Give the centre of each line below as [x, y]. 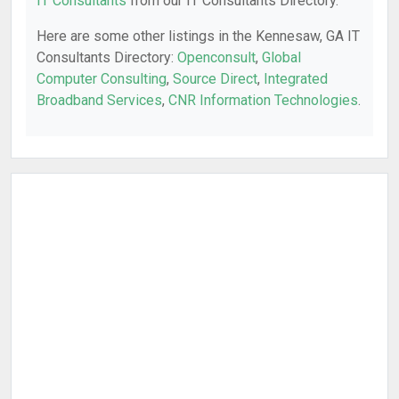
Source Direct [215, 79]
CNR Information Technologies [263, 100]
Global [281, 57]
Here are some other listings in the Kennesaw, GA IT [198, 36]
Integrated [296, 79]
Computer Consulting [102, 79]
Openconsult [216, 57]
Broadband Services [99, 100]
